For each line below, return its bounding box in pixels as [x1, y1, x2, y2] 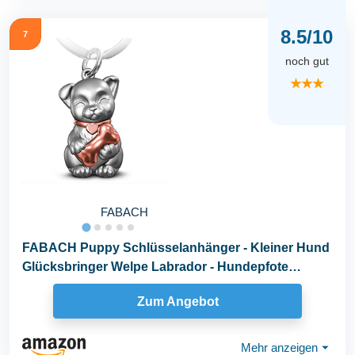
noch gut [284, 55, 329, 68]
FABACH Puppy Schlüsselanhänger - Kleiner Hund [22, 241, 330, 255]
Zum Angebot [136, 294, 219, 308]
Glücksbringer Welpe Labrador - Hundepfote [22, 260, 288, 274]
